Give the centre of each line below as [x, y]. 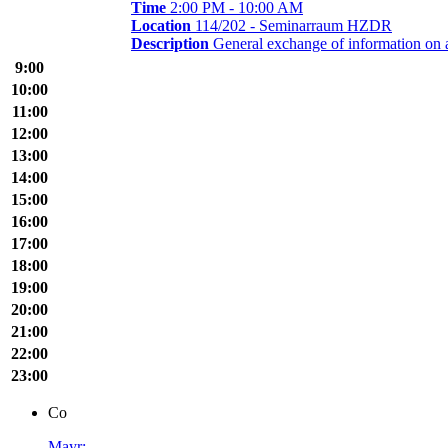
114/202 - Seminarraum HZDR [291, 25]
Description [170, 43]
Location [161, 25]
